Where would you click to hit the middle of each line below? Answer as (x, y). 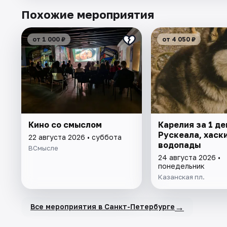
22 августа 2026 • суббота (75, 137)
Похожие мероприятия (88, 14)
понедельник (181, 166)
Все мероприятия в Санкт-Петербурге (103, 207)
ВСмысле (43, 148)
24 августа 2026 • (189, 157)
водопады (179, 145)
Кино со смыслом (65, 124)
